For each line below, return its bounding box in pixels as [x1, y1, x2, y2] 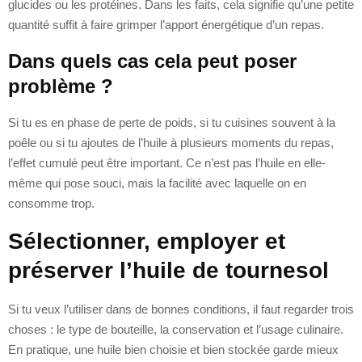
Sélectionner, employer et [8, 228, 285, 254]
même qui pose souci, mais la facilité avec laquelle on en [8, 175, 306, 190]
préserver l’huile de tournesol [8, 257, 329, 283]
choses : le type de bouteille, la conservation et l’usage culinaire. [8, 322, 343, 336]
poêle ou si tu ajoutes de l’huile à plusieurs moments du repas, [8, 135, 334, 149]
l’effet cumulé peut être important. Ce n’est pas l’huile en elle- [8, 155, 326, 170]
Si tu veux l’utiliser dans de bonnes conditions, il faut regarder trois [8, 301, 354, 316]
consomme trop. [8, 196, 95, 210]
